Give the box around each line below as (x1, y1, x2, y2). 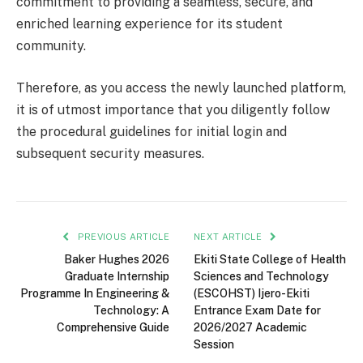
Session (194, 337, 234, 351)
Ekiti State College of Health (194, 252, 346, 266)
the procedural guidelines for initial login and (16, 123, 287, 139)
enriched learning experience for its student (16, 15, 283, 32)
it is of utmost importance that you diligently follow (16, 101, 330, 117)
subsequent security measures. (16, 145, 204, 161)
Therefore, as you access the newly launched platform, (16, 79, 346, 96)
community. (16, 37, 86, 53)
